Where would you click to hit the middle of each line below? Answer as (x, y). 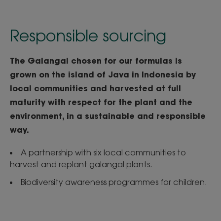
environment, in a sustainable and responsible (108, 116)
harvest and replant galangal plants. (81, 165)
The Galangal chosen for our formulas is (96, 61)
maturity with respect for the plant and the (101, 102)
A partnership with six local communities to (103, 153)
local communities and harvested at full (95, 88)
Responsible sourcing (88, 36)
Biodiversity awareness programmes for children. (114, 182)
